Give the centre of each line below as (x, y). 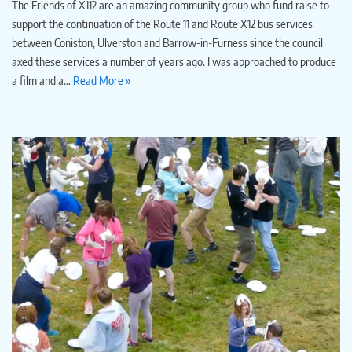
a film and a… (42, 80)
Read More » (102, 80)
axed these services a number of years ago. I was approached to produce (174, 61)
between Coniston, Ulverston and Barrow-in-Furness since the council (167, 42)
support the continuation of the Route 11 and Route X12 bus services (162, 23)
